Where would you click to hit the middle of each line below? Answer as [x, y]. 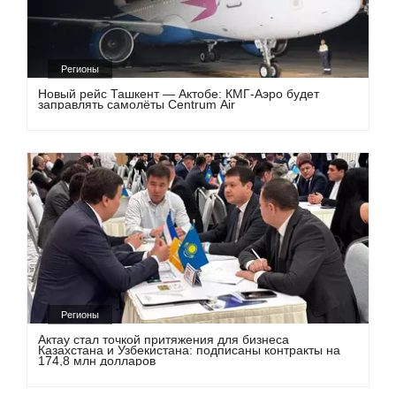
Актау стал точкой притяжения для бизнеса [164, 339]
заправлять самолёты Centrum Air [137, 105]
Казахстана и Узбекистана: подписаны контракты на [190, 350]
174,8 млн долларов [97, 360]
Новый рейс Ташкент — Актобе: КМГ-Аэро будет [179, 94]
